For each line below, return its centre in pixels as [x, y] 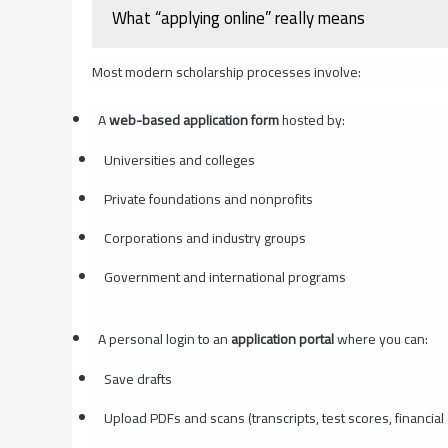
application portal [282, 338]
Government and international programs [224, 276]
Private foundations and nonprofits [208, 198]
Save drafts [137, 378]
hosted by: [311, 119]
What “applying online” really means [238, 18]
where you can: [380, 338]
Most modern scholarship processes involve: [226, 71]
